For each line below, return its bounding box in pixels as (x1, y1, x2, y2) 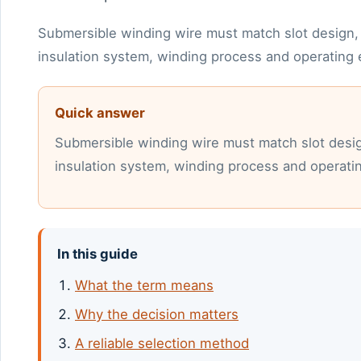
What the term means (75, 276, 214, 293)
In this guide (57, 245, 138, 262)
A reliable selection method (75, 335, 249, 352)
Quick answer (55, 104, 145, 121)
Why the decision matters (75, 306, 239, 323)
